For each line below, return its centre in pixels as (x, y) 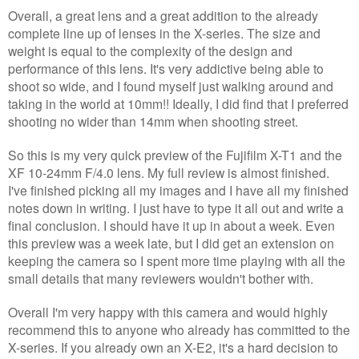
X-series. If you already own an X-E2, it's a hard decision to (173, 347)
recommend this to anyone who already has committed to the (179, 329)
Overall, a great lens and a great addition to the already (163, 15)
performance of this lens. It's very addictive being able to (166, 68)
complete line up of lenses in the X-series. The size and (164, 32)
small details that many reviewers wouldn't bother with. (162, 278)
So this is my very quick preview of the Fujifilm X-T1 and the (175, 154)
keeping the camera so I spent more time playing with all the (177, 260)
